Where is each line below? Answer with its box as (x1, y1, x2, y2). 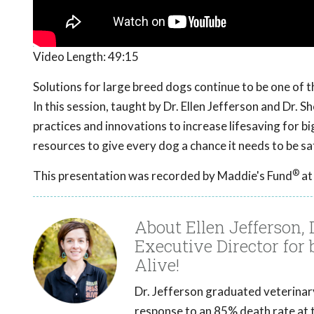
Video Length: (33, 49, 108, 64)
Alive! (135, 254, 179, 277)
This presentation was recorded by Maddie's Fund (33, 168, 292, 184)
